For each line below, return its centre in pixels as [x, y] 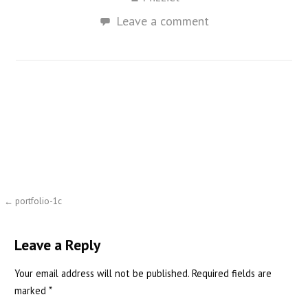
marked [31, 291]
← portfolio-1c [33, 201]
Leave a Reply [57, 245]
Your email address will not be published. [101, 274]
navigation [44, 229]
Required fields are [231, 274]
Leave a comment [162, 21]
